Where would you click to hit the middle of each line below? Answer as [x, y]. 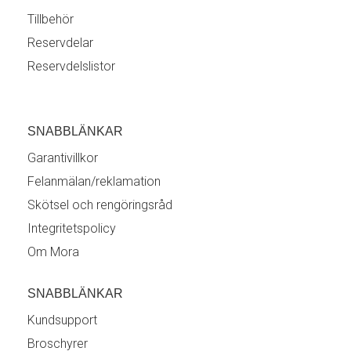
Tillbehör [51, 19]
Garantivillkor [63, 158]
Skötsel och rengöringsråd [100, 205]
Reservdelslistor [71, 66]
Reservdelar [60, 43]
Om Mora [53, 252]
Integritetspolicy [72, 228]
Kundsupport [62, 320]
